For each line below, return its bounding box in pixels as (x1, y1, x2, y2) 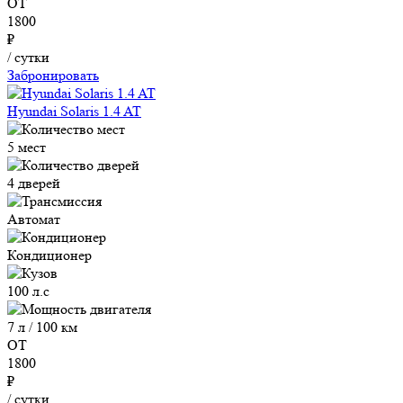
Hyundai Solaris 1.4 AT (7, 103, 141, 121)
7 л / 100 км (7, 318, 77, 336)
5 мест (7, 139, 46, 157)
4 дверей (7, 175, 60, 193)
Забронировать (7, 67, 99, 85)
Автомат (7, 210, 60, 228)
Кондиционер (7, 246, 92, 264)
